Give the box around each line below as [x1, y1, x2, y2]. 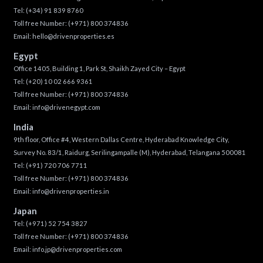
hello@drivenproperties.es [32, 32, 114, 40]
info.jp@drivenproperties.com [32, 245, 122, 254]
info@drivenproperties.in [32, 187, 109, 195]
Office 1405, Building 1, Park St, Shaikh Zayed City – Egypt [13, 64, 186, 72]
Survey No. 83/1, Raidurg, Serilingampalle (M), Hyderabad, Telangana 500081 [13, 149, 246, 156]
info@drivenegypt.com [32, 103, 100, 111]
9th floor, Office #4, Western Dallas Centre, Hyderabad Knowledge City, [13, 136, 229, 143]
